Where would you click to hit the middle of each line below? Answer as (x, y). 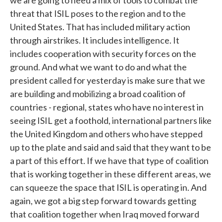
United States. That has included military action (100, 27)
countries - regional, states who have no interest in (107, 107)
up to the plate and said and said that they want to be (111, 147)
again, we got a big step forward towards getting (103, 201)
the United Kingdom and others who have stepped (106, 134)
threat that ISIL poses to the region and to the (98, 13)
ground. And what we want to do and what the (98, 67)
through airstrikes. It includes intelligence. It (95, 40)
